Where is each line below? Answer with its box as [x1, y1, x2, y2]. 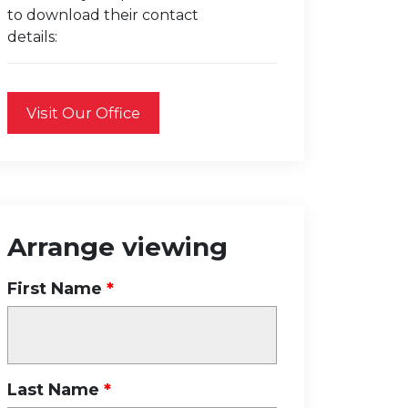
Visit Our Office [26, 104, 140, 122]
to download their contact [7, 6, 199, 24]
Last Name [7, 380, 99, 400]
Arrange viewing [7, 231, 228, 262]
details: [7, 28, 57, 46]
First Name [7, 279, 102, 299]
